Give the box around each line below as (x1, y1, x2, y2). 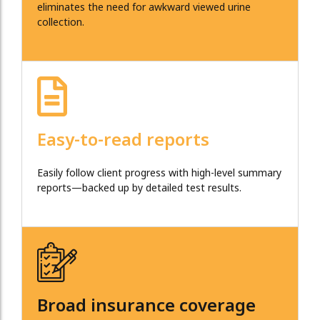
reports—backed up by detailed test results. (37, 182, 241, 195)
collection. (37, 16, 84, 29)
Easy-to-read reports (37, 130, 209, 152)
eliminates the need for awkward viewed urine (37, 1, 251, 14)
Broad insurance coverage (37, 296, 256, 318)
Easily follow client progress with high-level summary (37, 167, 281, 180)
